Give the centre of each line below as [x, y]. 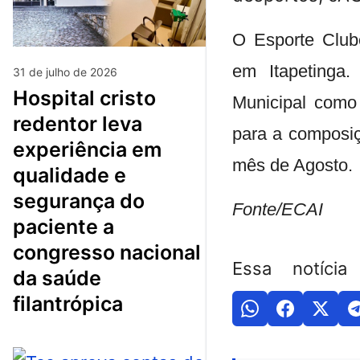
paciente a [63, 226]
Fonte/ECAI [278, 209]
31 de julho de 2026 [65, 72]
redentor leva [78, 123]
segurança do [79, 200]
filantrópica [68, 303]
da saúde [57, 278]
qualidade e [70, 175]
